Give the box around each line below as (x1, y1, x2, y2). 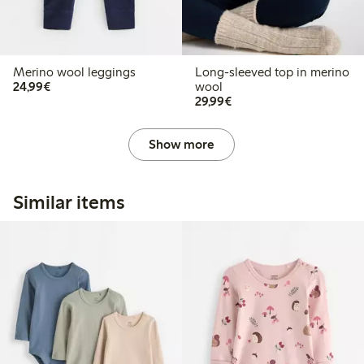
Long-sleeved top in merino (194, 63, 349, 80)
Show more (149, 136, 215, 152)
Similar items (13, 189, 124, 214)
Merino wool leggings (13, 63, 136, 80)
